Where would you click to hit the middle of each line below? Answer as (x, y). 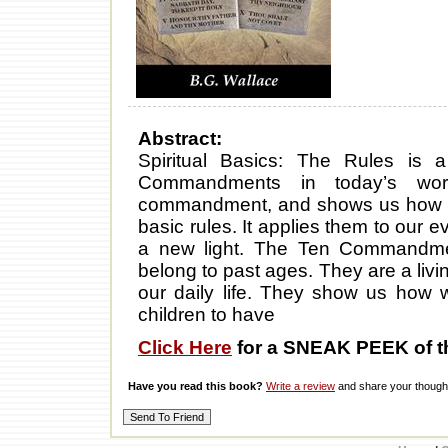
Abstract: (180, 139)
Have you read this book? (195, 386)
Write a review (300, 386)
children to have (206, 315)
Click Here (185, 348)
